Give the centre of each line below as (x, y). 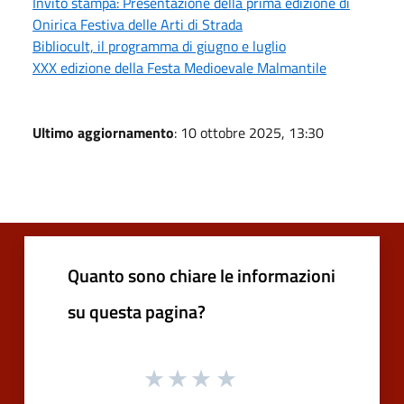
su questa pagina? (137, 311)
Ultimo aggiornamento (103, 132)
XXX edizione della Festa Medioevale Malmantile (179, 67)
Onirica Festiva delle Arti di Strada (138, 24)
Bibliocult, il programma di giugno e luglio (159, 46)
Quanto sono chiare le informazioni (202, 275)
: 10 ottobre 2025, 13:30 (249, 132)
